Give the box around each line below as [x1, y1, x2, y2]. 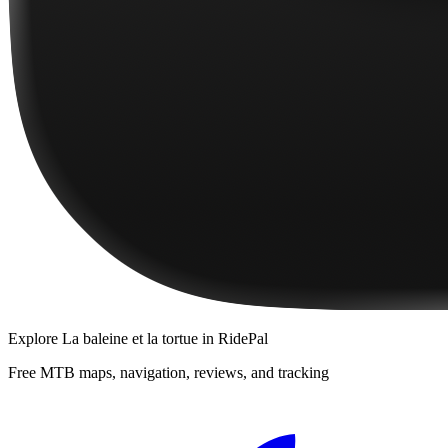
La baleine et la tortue [62, 330, 198, 348]
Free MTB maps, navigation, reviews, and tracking [8, 364, 329, 382]
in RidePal [198, 330, 268, 348]
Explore [8, 330, 62, 348]
